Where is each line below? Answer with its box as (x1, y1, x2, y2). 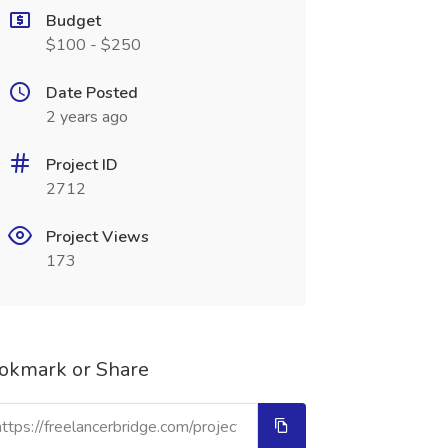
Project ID (45, 154, 118, 176)
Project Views (45, 226, 149, 248)
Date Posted (45, 82, 138, 104)
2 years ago (45, 106, 128, 128)
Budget (45, 10, 101, 32)
